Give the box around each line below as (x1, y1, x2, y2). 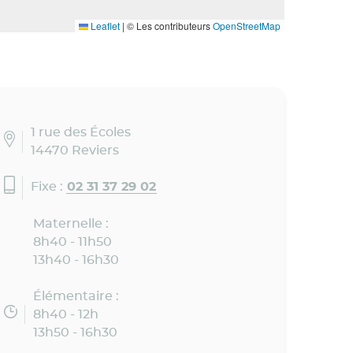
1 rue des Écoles (31, 125, 132, 139)
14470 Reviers (31, 143, 120, 157)
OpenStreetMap (213, 18, 281, 32)
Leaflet (88, 18, 120, 32)
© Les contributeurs (124, 18, 213, 32)
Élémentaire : (32, 289, 119, 303)
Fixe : (31, 180, 67, 194)
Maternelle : (32, 217, 109, 230)
